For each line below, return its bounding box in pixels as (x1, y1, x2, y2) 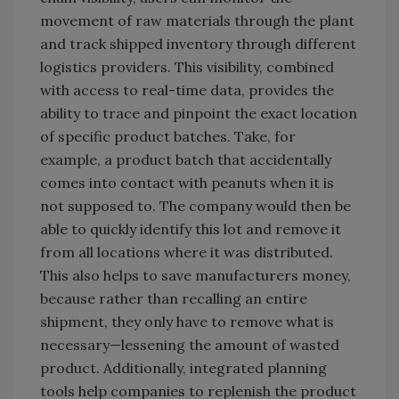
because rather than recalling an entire (40, 289, 307, 308)
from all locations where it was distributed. (40, 243, 333, 262)
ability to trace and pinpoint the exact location (40, 104, 357, 123)
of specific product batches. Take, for (40, 127, 296, 146)
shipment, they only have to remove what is (40, 313, 334, 331)
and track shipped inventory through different (40, 35, 356, 53)
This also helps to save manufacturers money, (40, 266, 351, 285)
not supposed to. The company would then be (40, 197, 351, 216)
